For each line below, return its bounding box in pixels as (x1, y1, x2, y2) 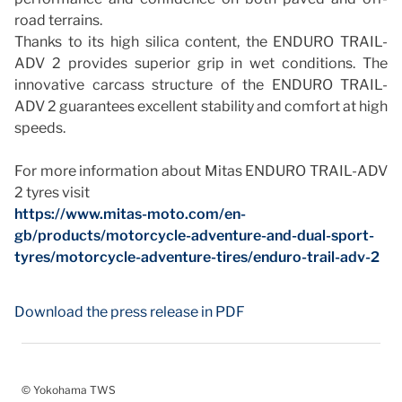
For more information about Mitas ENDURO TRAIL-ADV (14, 162, 388, 179)
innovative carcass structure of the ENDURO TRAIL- (14, 75, 388, 93)
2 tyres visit (14, 183, 90, 201)
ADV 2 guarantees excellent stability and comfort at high (14, 97, 388, 115)
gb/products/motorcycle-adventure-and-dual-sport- (14, 226, 374, 244)
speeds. (14, 118, 66, 136)
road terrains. (14, 11, 102, 29)
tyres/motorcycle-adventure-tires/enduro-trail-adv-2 (14, 248, 380, 266)
